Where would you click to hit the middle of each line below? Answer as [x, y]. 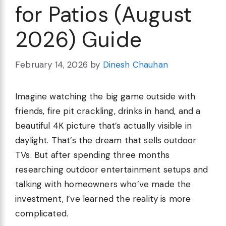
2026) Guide [78, 40]
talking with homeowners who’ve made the [103, 184]
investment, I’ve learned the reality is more [103, 199]
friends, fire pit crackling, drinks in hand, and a [108, 111]
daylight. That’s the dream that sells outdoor [106, 140]
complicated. [42, 213]
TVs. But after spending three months [93, 155]
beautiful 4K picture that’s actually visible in [103, 125]
